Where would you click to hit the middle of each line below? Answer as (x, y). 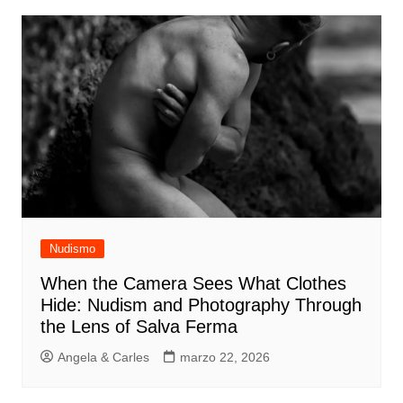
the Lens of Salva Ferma (139, 326)
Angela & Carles (103, 357)
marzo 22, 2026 (224, 357)
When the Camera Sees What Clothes (193, 283)
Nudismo (72, 248)
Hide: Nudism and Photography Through (201, 304)
